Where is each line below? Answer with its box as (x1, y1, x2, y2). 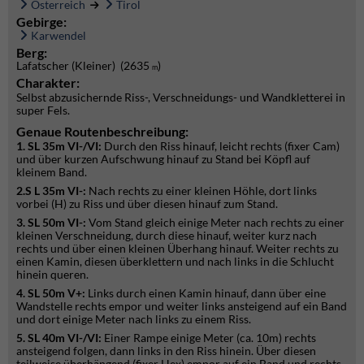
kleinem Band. (16, 165, 87, 179)
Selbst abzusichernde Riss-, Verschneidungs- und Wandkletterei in (16, 90, 345, 104)
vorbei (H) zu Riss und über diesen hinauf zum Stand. (16, 197, 278, 210)
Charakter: (16, 75, 80, 90)
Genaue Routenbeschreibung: (16, 123, 188, 139)
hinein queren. (16, 267, 89, 281)
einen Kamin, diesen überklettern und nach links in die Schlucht (16, 254, 334, 268)
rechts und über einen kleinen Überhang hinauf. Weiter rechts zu (16, 241, 339, 255)
